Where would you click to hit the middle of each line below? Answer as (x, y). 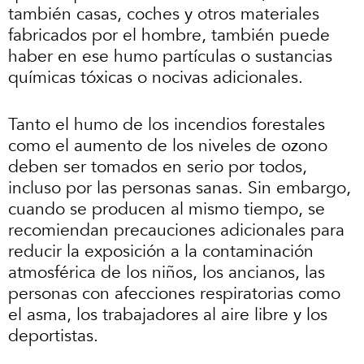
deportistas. (53, 336)
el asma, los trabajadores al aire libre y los (168, 314)
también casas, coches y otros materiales (164, 15)
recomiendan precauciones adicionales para (176, 230)
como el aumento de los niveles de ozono (168, 145)
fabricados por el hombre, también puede (169, 36)
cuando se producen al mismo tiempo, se (167, 209)
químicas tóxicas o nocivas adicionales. (158, 78)
